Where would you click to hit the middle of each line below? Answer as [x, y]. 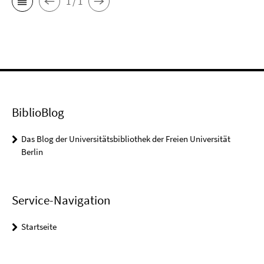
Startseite [39, 227]
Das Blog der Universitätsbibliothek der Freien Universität [126, 139]
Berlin [32, 152]
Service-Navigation [61, 200]
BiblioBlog [38, 112]
